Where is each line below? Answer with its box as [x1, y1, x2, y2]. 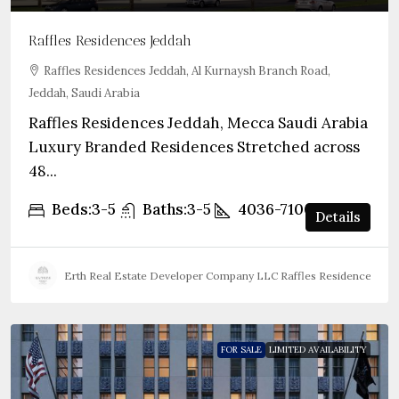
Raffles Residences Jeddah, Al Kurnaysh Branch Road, [44, 63, 330, 78]
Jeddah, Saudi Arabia [28, 85, 140, 101]
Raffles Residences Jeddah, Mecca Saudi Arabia [28, 113, 368, 133]
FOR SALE [221, 344, 262, 355]
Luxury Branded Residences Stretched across [28, 137, 360, 157]
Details [315, 208, 361, 225]
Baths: [142, 199, 187, 219]
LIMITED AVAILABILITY [269, 344, 367, 355]
